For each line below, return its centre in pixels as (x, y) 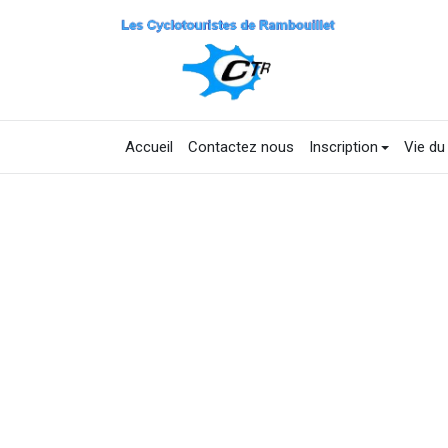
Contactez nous (240, 146)
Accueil (148, 146)
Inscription (343, 146)
